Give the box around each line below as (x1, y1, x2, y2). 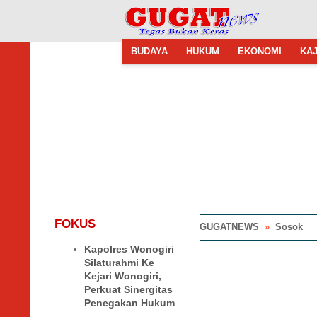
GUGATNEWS (200, 222, 259, 232)
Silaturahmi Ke (84, 257, 154, 269)
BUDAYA (131, 45, 168, 57)
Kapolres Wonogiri (84, 243, 174, 255)
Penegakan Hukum (84, 297, 175, 309)
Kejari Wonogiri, (84, 270, 161, 282)
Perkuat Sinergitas (84, 284, 173, 296)
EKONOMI (238, 45, 282, 57)
